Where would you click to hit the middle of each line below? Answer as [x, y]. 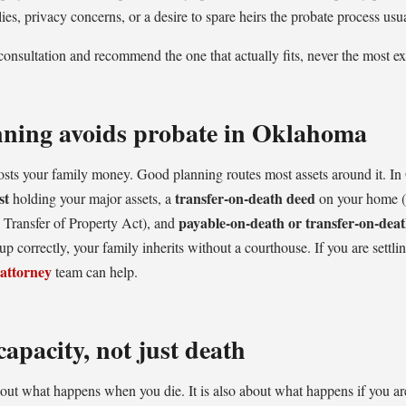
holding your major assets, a [92, 198]
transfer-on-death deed [245, 198]
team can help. [95, 271]
